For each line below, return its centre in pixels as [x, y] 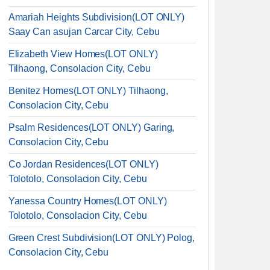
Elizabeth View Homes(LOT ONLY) [83, 54]
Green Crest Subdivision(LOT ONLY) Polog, [102, 238]
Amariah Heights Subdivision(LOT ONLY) [96, 17]
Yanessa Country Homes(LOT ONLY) [87, 201]
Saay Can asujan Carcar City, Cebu [84, 32]
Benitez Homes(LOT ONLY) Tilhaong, [88, 91]
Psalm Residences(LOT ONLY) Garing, [91, 127]
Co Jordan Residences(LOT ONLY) [83, 164]
